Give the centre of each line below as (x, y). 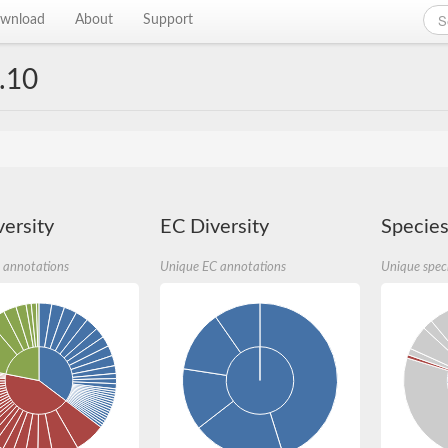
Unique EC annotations (223, 267)
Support (168, 20)
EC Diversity (215, 227)
